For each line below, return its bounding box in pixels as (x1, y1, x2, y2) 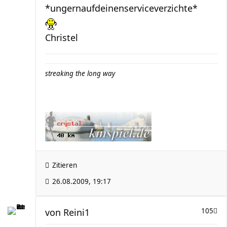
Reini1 (63, 206, 90, 218)
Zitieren (52, 161, 77, 170)
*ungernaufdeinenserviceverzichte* (45, 2, 198, 14)
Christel (45, 31, 78, 44)
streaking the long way (45, 69, 115, 78)
